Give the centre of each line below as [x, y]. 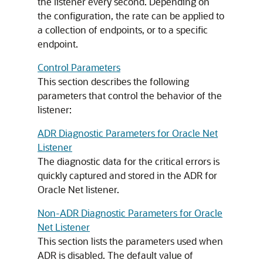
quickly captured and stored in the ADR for [127, 175]
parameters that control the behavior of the [130, 95]
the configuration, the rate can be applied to [131, 16]
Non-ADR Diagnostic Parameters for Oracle [130, 213]
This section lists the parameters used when [130, 241]
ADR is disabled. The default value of [115, 255]
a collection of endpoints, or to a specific [123, 30]
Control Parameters [79, 67]
